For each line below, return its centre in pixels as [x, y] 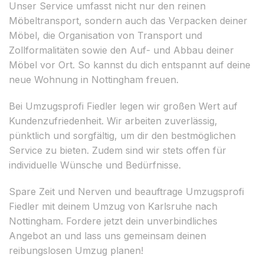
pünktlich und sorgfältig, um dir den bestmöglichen [122, 135]
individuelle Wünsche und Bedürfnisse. [95, 165]
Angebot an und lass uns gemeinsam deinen [108, 235]
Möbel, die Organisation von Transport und [105, 35]
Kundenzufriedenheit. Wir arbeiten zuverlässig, [113, 121]
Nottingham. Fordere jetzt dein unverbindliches [113, 221]
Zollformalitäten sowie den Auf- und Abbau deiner [121, 50]
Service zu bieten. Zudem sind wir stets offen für [118, 150]
